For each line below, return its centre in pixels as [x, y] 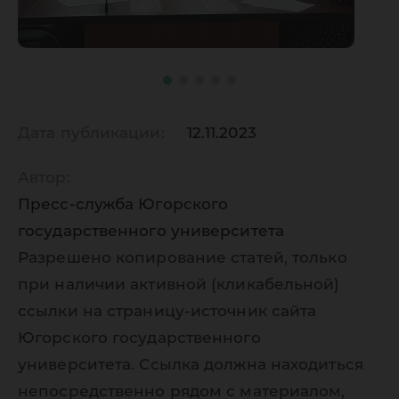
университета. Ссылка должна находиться [191, 364]
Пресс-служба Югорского [123, 204]
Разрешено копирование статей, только [183, 257]
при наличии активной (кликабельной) [179, 284]
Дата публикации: [91, 133]
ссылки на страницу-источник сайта [167, 311]
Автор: [44, 177]
